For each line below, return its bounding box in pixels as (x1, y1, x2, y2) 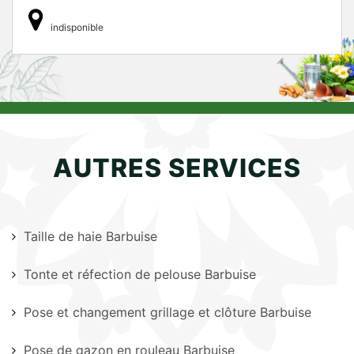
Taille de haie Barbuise (24, 228, 157, 244)
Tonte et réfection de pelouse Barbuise (24, 266, 256, 282)
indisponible (51, 21, 104, 33)
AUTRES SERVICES (53, 153, 301, 183)
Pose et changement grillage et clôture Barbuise (24, 304, 311, 320)
